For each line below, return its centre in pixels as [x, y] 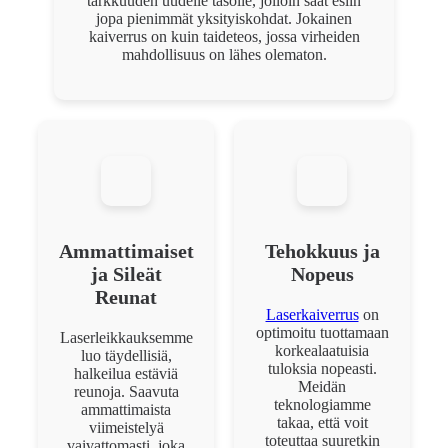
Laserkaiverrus [312, 314]
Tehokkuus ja [322, 250]
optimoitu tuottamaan [322, 332]
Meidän [322, 386]
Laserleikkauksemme [126, 337]
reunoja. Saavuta [126, 391]
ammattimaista [126, 409]
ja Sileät [126, 273]
